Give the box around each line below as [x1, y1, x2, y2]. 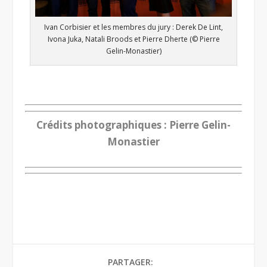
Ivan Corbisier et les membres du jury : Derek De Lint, [44, 22, 223, 33]
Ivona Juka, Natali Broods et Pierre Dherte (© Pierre [47, 34, 220, 45]
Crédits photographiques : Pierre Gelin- [36, 118, 231, 132]
